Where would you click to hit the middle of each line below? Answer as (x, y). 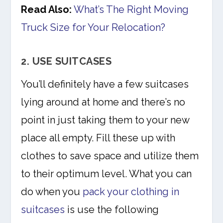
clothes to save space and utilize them (110, 156)
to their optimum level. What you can (107, 174)
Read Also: (47, 10)
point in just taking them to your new (105, 120)
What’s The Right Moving (131, 10)
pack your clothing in (131, 192)
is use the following (112, 210)
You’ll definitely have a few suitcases (105, 84)
